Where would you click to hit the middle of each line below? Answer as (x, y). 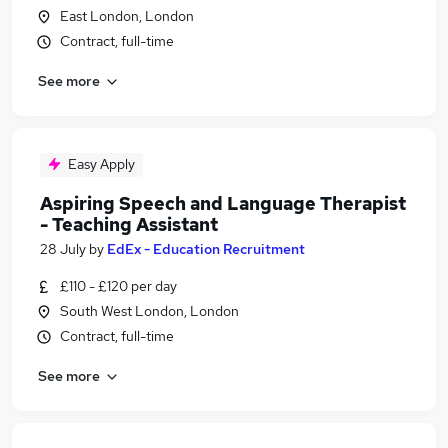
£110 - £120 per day (118, 286)
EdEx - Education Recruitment (206, 249)
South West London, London (149, 311)
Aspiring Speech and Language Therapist (223, 203)
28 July (63, 249)
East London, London (127, 16)
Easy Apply (101, 164)
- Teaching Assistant (129, 224)
